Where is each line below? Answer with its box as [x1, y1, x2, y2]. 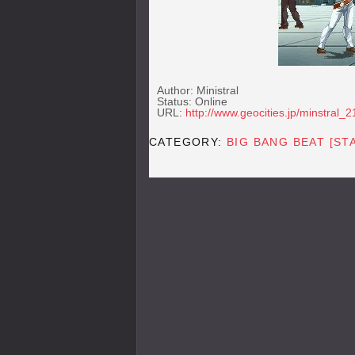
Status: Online [157, 95, 227, 108]
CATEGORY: [149, 135, 227, 148]
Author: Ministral [157, 84, 239, 97]
